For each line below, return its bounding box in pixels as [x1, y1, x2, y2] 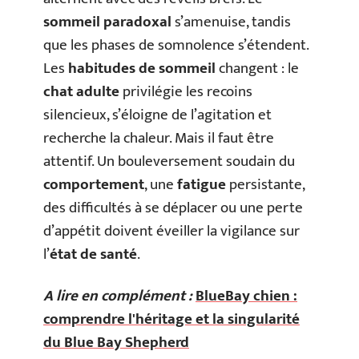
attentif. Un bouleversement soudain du [43, 149, 295, 174]
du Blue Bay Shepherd [43, 329, 189, 355]
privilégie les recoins [119, 79, 252, 104]
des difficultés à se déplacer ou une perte [43, 196, 303, 220]
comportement [43, 172, 144, 197]
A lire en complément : [43, 283, 192, 309]
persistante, [226, 172, 305, 197]
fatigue [177, 172, 226, 197]
